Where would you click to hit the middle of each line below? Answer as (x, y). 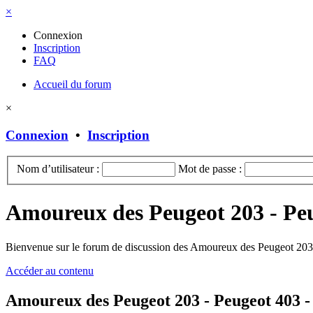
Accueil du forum (72, 84)
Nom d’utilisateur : (58, 169)
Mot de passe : (210, 169)
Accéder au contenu (50, 270)
